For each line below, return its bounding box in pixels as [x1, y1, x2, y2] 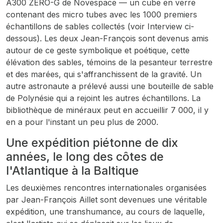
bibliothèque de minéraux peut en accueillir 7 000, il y [6, 105, 209, 115]
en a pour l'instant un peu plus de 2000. [6, 117, 161, 127]
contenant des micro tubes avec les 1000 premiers [6, 9, 197, 19]
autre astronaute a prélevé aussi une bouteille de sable [6, 81, 214, 91]
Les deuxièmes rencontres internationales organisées [6, 183, 207, 193]
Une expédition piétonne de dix [6, 135, 178, 150]
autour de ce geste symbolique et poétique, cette [6, 45, 190, 55]
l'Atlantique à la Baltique [6, 163, 139, 178]
